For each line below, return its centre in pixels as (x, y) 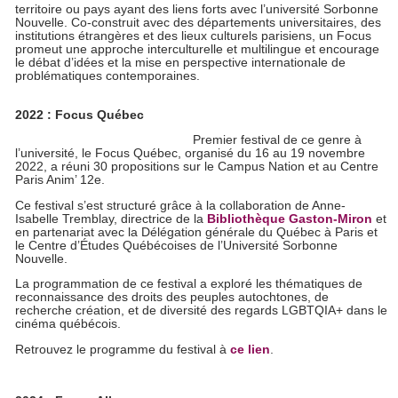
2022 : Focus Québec (80, 115)
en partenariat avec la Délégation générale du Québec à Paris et (197, 232)
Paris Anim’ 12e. (62, 180)
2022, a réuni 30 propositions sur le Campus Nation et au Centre (197, 167)
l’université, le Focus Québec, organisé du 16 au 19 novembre (191, 154)
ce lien (251, 349)
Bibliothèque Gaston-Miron (290, 219)
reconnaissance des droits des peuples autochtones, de (172, 298)
